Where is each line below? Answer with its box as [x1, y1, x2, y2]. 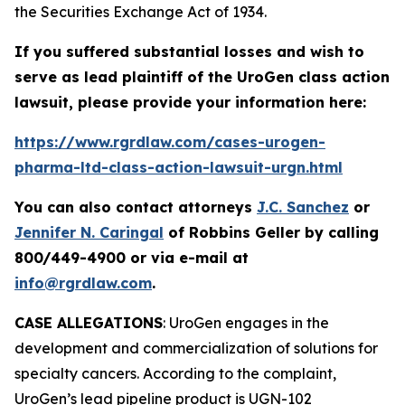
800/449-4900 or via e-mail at [14, 249, 249, 267]
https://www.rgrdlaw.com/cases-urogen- [14, 133, 325, 151]
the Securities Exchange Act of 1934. [14, 3, 267, 21]
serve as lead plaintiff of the [14, 68, 237, 86]
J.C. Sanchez [257, 198, 349, 216]
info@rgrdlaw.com [14, 274, 152, 292]
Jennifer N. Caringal [14, 223, 164, 241]
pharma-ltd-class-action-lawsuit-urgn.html [14, 158, 343, 176]
